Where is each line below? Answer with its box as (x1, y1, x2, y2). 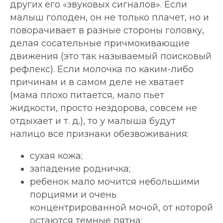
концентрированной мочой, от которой (30, 202, 213, 214)
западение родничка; (30, 163, 130, 175)
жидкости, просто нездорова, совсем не (10, 103, 197, 114)
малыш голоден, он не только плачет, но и (10, 12, 209, 23)
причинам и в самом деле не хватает (10, 77, 184, 88)
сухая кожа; (30, 150, 83, 162)
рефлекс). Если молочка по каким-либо (10, 64, 194, 75)
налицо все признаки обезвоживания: (10, 128, 189, 140)
